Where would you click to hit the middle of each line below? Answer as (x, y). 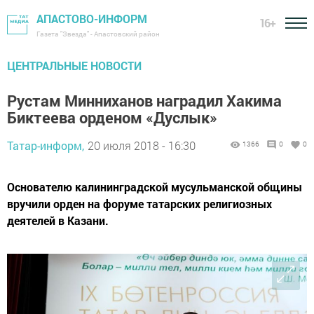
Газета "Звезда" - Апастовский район (98, 34)
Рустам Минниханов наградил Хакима (144, 101)
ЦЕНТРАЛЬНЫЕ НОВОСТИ (74, 66)
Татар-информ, (46, 145)
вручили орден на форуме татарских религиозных (139, 204)
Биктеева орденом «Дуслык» (112, 117)
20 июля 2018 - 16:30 (142, 145)
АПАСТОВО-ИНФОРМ (92, 19)
